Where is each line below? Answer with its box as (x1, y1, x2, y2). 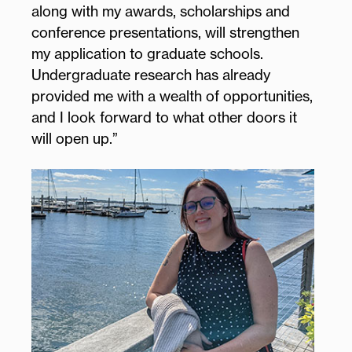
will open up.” (31, 129, 118, 147)
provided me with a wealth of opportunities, (31, 86, 313, 104)
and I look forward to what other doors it (31, 108, 297, 126)
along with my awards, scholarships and (31, 2, 290, 20)
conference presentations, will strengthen (31, 23, 299, 41)
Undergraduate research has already (31, 65, 270, 83)
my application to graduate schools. (31, 44, 263, 62)
